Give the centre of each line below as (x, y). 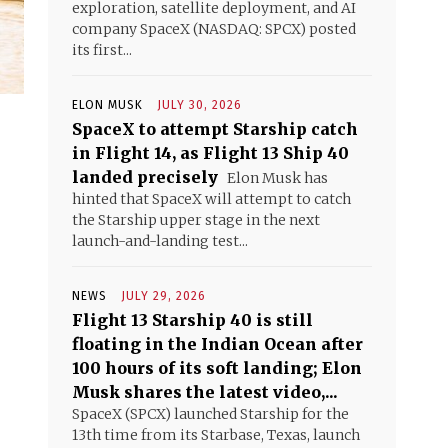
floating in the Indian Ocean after (217, 344)
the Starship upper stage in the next (196, 220)
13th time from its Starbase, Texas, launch (216, 435)
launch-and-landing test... (160, 241)
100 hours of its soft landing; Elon (217, 368)
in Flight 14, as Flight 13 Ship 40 (210, 153)
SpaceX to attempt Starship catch (215, 129)
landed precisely (145, 177)
